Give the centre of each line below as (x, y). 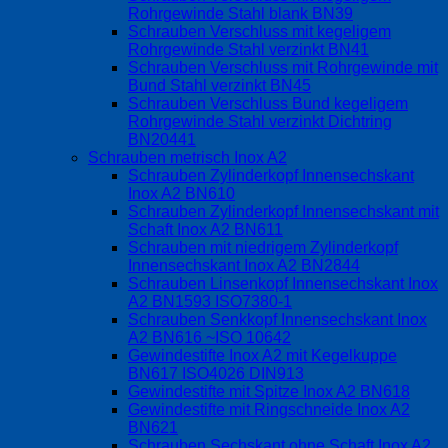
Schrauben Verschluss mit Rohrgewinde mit (283, 68)
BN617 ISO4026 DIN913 (216, 374)
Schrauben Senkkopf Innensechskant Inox (277, 320)
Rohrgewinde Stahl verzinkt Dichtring (260, 122)
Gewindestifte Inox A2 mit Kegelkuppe (262, 356)
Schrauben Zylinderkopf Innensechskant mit (283, 212)
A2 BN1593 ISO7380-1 (210, 302)
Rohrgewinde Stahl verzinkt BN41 (248, 50)
